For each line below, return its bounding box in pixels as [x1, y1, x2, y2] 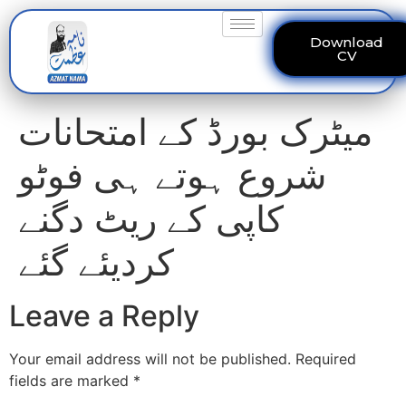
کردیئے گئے [18, 240, 174, 285]
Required [295, 350, 356, 368]
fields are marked [9, 372, 133, 390]
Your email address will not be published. [9, 350, 291, 368]
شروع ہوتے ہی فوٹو [18, 153, 327, 198]
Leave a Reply [9, 298, 199, 333]
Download [310, 34, 384, 51]
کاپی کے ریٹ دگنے [18, 197, 284, 241]
